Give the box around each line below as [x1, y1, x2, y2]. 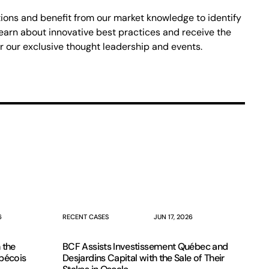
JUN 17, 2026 [154, 213, 193, 221]
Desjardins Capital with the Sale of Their [62, 252, 225, 264]
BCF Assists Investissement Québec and [62, 240, 228, 253]
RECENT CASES [62, 213, 109, 221]
